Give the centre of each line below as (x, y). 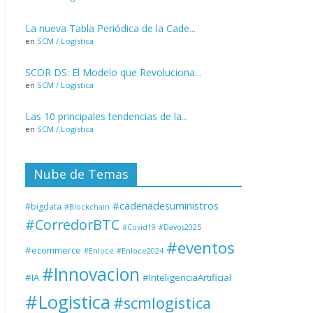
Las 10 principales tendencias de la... (107, 116)
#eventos (201, 248)
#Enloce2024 (140, 251)
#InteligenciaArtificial (187, 277)
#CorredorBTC (72, 225)
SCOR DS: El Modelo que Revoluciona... (113, 72)
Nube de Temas (81, 174)
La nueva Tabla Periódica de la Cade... (110, 28)
